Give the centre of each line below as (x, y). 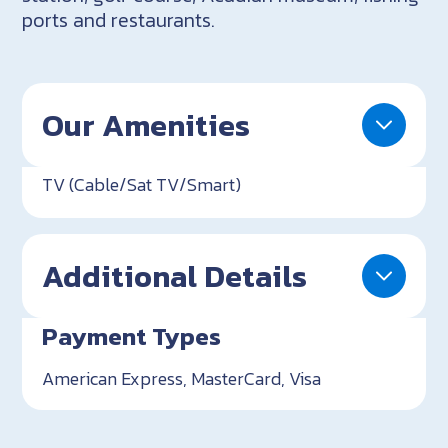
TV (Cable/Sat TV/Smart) (142, 184)
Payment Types (132, 335)
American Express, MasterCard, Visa (182, 378)
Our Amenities (146, 124)
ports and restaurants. (119, 19)
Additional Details (175, 275)
